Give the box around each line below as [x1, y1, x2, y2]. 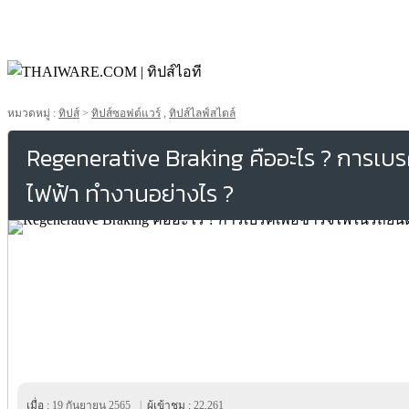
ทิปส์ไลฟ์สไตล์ [169, 107, 236, 120]
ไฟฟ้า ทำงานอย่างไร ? [26, 175, 234, 211]
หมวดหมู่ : [7, 107, 58, 120]
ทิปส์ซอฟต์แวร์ [91, 107, 161, 120]
